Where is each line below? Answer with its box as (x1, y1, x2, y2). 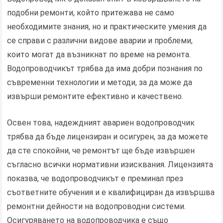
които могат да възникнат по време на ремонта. (7, 50, 191, 60)
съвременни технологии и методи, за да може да (7, 78, 193, 88)
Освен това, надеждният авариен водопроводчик (7, 118, 195, 128)
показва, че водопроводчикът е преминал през (7, 174, 184, 184)
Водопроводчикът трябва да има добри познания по (7, 64, 203, 74)
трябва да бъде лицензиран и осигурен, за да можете (7, 132, 209, 142)
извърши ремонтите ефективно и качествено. (7, 92, 184, 102)
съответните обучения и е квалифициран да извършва (7, 188, 215, 198)
